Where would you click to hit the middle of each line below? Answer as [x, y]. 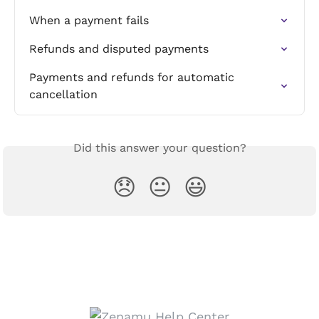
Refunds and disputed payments [119, 49]
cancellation [63, 95]
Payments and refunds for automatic [134, 78]
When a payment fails [89, 21]
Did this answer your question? [159, 148]
